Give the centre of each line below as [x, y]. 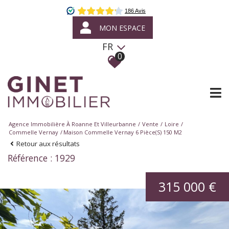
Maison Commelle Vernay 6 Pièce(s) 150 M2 [123, 132]
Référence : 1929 [41, 158]
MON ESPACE [122, 28]
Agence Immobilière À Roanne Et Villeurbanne [72, 124]
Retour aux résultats [48, 143]
